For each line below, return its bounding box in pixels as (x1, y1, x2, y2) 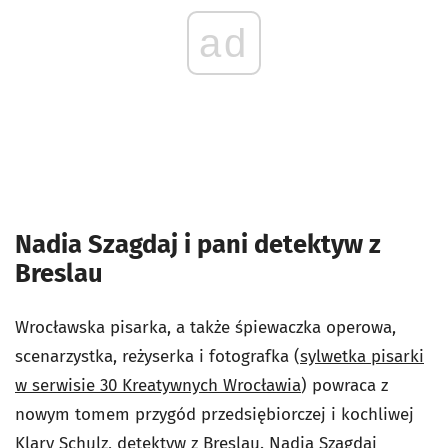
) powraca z (301, 375, 388, 396)
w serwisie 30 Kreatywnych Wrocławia (15, 375, 301, 396)
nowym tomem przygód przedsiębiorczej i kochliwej (15, 404, 414, 425)
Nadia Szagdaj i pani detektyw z (15, 229, 381, 260)
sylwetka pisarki (300, 346, 424, 367)
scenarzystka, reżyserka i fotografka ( (15, 346, 300, 367)
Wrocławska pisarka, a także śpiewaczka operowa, (15, 317, 396, 338)
